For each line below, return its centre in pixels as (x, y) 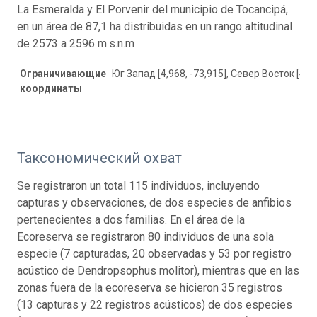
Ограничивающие (63, 73)
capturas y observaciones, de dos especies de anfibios (154, 202)
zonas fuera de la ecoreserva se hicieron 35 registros (150, 287)
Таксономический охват (99, 157)
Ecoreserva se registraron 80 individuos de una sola (145, 236)
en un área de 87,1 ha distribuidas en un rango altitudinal (155, 26)
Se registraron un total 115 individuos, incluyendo (138, 185)
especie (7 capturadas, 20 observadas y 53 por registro (154, 253)
